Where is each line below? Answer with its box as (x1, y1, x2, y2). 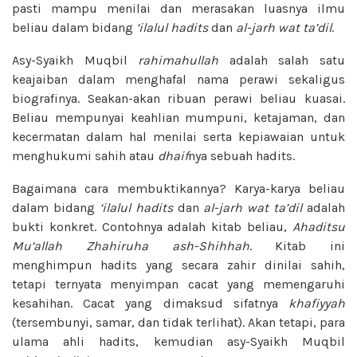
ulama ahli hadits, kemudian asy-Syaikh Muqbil (12, 333, 345, 349)
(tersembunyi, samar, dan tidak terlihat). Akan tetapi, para (12, 314, 345, 330)
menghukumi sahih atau (12, 147, 158, 163)
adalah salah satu (218, 52, 346, 68)
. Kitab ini (249, 237, 345, 253)
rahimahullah (138, 52, 219, 68)
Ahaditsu (292, 218, 345, 234)
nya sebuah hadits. (188, 147, 295, 163)
